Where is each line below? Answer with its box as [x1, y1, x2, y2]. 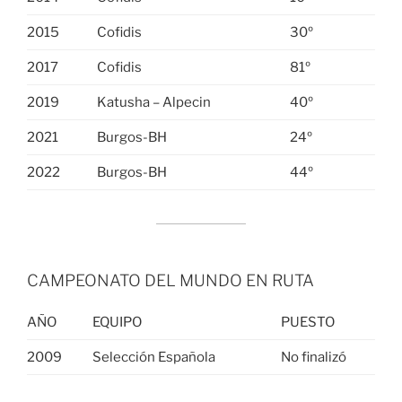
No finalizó [280, 348, 346, 365]
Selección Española [92, 348, 215, 365]
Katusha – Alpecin [96, 93, 211, 110]
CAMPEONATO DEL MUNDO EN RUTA [27, 270, 314, 290]
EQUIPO [92, 313, 142, 330]
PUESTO [280, 313, 335, 330]
